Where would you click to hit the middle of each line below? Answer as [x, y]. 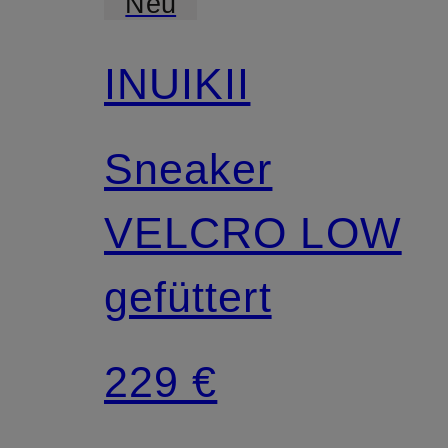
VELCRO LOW [253, 232]
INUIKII [177, 83]
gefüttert [188, 296]
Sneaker [188, 168]
